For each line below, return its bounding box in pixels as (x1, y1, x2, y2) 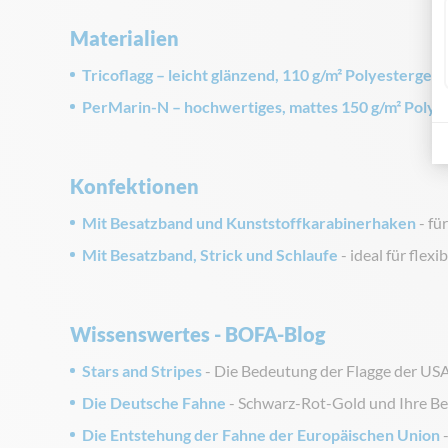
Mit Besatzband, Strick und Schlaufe (82, 245, 338, 264)
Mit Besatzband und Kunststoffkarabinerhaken (82, 213, 416, 232)
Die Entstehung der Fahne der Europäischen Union (82, 425, 440, 444)
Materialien (70, 26, 179, 50)
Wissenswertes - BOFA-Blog (70, 322, 325, 346)
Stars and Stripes (82, 361, 202, 380)
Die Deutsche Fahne (82, 393, 226, 412)
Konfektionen (70, 174, 199, 198)
